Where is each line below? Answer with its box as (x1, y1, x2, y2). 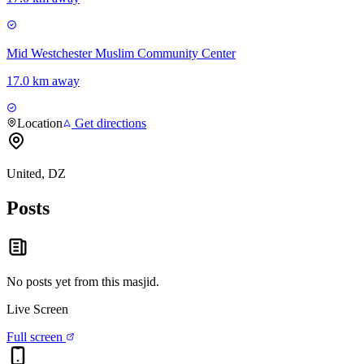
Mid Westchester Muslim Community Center (6, 46, 236, 61)
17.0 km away (6, 74, 80, 89)
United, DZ (6, 167, 66, 181)
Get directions (71, 116, 146, 131)
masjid (123, 274, 156, 288)
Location (17, 116, 63, 131)
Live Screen (6, 301, 68, 316)
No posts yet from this (6, 274, 123, 288)
